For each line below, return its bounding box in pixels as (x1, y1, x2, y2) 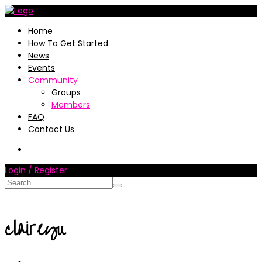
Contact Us (28, 123, 74, 135)
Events (28, 62, 55, 74)
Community (28, 74, 78, 86)
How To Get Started (28, 37, 108, 49)
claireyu (5, 212, 64, 246)
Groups (51, 87, 81, 98)
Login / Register (5, 164, 67, 176)
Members (51, 99, 90, 111)
